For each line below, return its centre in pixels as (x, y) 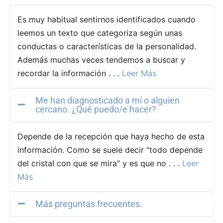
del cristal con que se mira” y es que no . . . (100, 163)
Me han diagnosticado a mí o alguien (107, 100)
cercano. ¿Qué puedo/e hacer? (96, 109)
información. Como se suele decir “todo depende (110, 150)
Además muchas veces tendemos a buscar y (101, 59)
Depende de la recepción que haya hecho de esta (111, 136)
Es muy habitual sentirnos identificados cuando (106, 19)
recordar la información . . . (69, 73)
